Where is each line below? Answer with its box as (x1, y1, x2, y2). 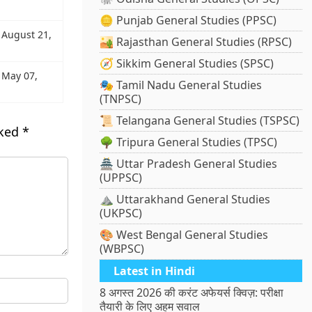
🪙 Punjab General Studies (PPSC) (100, 13, 277, 29)
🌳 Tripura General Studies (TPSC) (100, 134, 278, 150)
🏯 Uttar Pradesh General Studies (100, 156, 278, 172)
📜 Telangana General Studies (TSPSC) (100, 113, 300, 129)
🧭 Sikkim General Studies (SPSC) (100, 56, 274, 72)
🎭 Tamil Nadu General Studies (100, 77, 263, 93)
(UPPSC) (100, 170, 143, 186)
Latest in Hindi (114, 263, 196, 279)
